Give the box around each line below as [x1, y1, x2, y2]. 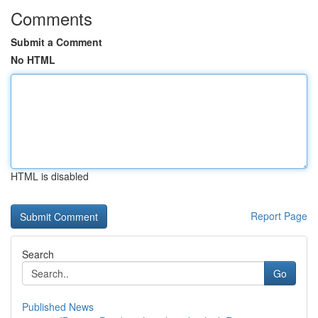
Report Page [251, 209, 307, 223]
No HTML [11, 53, 55, 67]
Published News [22, 300, 94, 314]
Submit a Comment [11, 35, 102, 49]
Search [22, 247, 54, 261]
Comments [11, 6, 92, 31]
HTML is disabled [11, 169, 89, 183]
